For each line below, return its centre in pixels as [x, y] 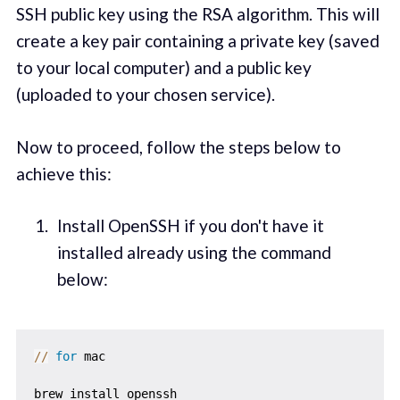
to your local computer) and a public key [163, 68]
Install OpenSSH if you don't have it [190, 226]
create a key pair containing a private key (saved [197, 41]
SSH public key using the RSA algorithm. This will [197, 14]
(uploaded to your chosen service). [145, 95]
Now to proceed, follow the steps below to [178, 146]
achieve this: [63, 173]
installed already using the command [194, 253]
